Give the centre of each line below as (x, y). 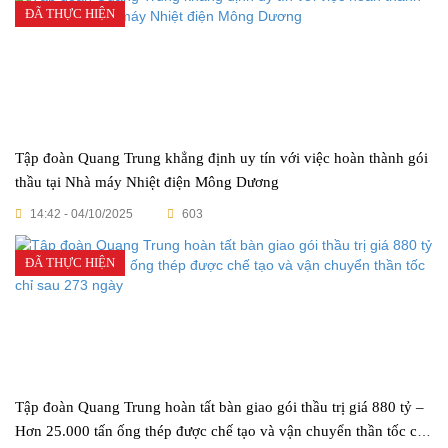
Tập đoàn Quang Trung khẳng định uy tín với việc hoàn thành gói (221, 158)
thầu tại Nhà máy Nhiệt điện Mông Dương (147, 182)
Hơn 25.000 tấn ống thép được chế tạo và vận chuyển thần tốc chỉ (222, 431)
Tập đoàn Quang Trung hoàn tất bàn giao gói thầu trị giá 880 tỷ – (215, 407)
